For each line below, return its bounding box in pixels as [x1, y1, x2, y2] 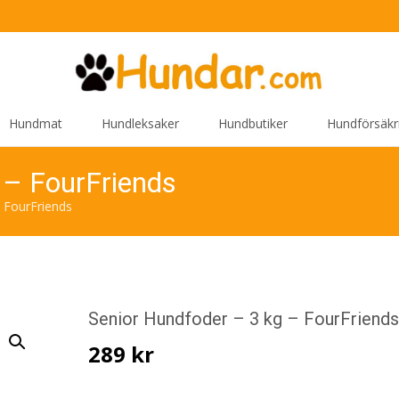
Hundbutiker [218, 115, 288, 132]
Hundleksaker [102, 115, 179, 132]
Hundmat [9, 115, 62, 132]
